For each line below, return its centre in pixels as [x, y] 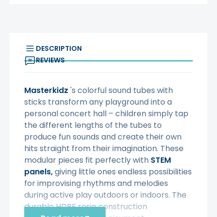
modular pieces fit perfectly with [87, 160]
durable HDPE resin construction [86, 207]
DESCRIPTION [59, 49]
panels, [39, 172]
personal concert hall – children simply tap [106, 114]
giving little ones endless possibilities [122, 172]
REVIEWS [50, 60]
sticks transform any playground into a [98, 102]
